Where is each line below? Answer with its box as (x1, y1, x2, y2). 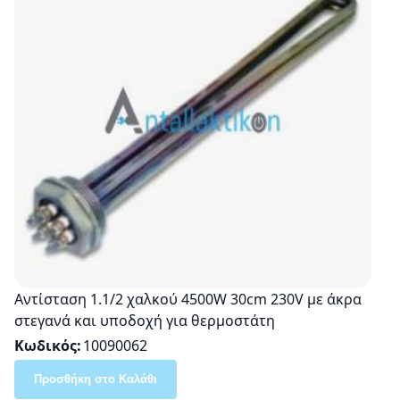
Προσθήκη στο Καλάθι (34, 371, 157, 386)
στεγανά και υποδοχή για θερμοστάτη (14, 310, 275, 330)
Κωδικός (14, 335, 77, 355)
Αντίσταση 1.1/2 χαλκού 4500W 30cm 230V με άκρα (14, 288, 362, 309)
